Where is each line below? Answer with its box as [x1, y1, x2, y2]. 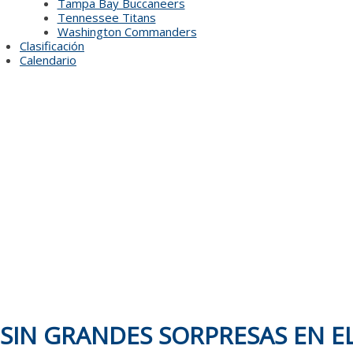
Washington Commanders [57, 24, 197, 39]
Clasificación [20, 38, 84, 54]
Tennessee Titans [57, 9, 156, 25]
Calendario [20, 52, 76, 68]
